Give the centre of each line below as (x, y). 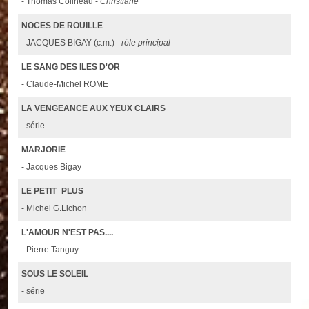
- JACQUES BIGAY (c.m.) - (72, 43)
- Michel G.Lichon (54, 209)
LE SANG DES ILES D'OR (71, 67)
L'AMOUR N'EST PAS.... (68, 233)
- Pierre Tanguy (50, 250)
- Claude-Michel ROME (65, 84)
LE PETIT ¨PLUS (53, 191)
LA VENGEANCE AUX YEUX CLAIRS (94, 109)
